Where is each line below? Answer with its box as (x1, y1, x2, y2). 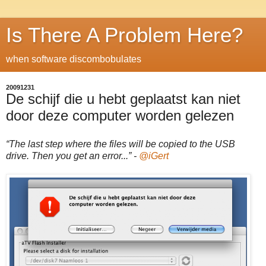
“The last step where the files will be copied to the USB (6, 138, 235, 149)
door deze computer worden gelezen (6, 107, 234, 123)
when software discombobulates (6, 54, 141, 64)
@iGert (139, 150, 169, 161)
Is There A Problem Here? (6, 24, 243, 46)
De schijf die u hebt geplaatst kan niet (6, 91, 240, 107)
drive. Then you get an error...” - (6, 150, 139, 161)
